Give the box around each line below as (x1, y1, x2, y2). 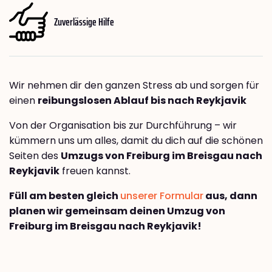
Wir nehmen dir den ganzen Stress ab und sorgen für (9, 78, 259, 93)
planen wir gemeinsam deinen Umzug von (9, 204, 225, 219)
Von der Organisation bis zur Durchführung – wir (9, 118, 237, 133)
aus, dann (203, 189, 257, 203)
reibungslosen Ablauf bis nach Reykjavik (38, 93, 246, 108)
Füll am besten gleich (9, 189, 120, 203)
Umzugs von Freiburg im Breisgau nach (61, 149, 262, 163)
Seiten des (9, 149, 61, 163)
